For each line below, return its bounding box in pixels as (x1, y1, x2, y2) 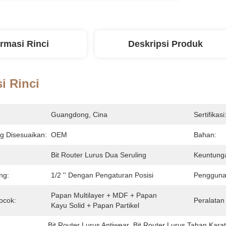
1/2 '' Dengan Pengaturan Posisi (51, 171, 153, 179)
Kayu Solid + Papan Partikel (51, 201, 139, 209)
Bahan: (194, 131, 216, 139)
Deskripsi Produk (128, 39, 203, 49)
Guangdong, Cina (51, 110, 107, 119)
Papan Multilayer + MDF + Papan (51, 191, 157, 199)
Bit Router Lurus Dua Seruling (51, 151, 146, 159)
